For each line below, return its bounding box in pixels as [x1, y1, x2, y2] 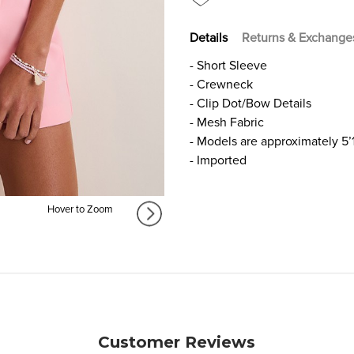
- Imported [190, 152, 247, 168]
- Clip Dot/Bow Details [190, 95, 311, 111]
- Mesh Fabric [190, 114, 264, 130]
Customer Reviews [98, 333, 256, 352]
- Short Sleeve [190, 57, 267, 73]
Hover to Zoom [47, 203, 113, 217]
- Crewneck [190, 76, 253, 92]
